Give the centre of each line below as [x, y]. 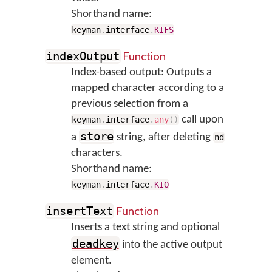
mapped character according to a [147, 88]
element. [91, 261]
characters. [97, 153]
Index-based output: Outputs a [141, 73]
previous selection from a [129, 104]
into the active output [171, 245]
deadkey [95, 244]
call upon [202, 120]
